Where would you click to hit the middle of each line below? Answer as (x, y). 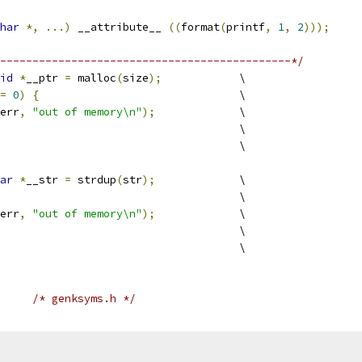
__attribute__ (120, 27)
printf (246, 27)
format (200, 27)
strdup (94, 180)
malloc (94, 78)
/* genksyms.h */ (84, 299)
